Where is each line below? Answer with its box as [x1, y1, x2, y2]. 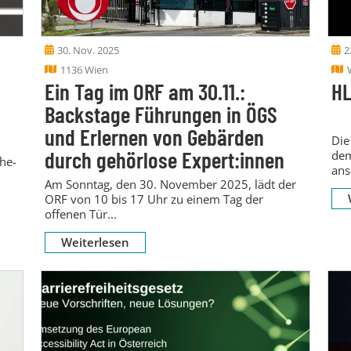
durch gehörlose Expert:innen [44, 145, 284, 173]
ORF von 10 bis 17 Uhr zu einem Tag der [44, 190, 263, 207]
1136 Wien [60, 62, 108, 77]
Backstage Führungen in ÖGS [44, 100, 277, 128]
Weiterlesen [60, 233, 129, 250]
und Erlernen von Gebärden [44, 122, 264, 150]
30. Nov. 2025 [56, 42, 119, 57]
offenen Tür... [44, 205, 117, 222]
